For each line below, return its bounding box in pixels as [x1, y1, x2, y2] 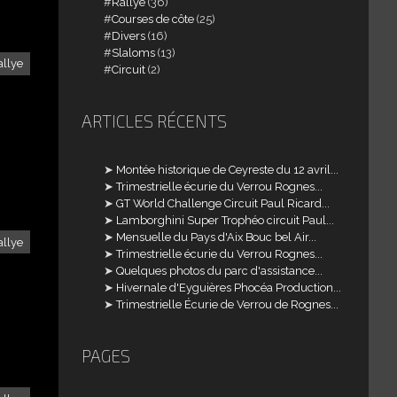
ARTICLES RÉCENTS [81, 110, 227, 131]
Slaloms [112, 45, 156, 59]
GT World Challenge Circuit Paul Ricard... [116, 196, 331, 210]
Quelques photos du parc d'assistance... [116, 263, 323, 277]
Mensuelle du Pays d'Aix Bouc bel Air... [116, 230, 317, 244]
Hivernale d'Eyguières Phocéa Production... [116, 280, 342, 294]
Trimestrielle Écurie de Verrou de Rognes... [116, 297, 339, 311]
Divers [112, 28, 146, 43]
